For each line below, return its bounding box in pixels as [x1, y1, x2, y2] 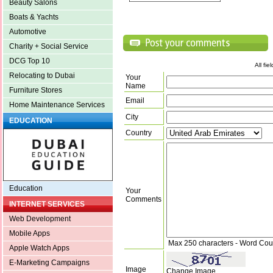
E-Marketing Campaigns [9, 258, 90, 268]
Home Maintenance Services [9, 101, 105, 110]
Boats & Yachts [9, 13, 58, 22]
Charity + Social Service [9, 42, 88, 51]
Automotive [9, 27, 46, 37]
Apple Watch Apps [9, 244, 69, 253]
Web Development [9, 214, 71, 224]
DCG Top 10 [9, 57, 50, 66]
